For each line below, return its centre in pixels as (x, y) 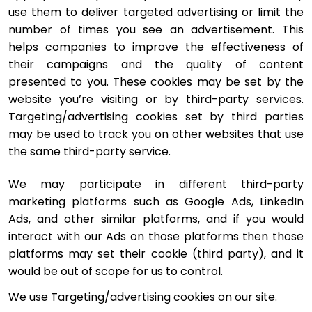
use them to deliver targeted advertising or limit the (156, 12)
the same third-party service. (89, 151)
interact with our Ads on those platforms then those (156, 237)
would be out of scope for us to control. (116, 272)
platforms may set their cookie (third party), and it (156, 254)
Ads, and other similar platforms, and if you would (156, 219)
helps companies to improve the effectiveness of (156, 47)
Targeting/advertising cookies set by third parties (156, 116)
